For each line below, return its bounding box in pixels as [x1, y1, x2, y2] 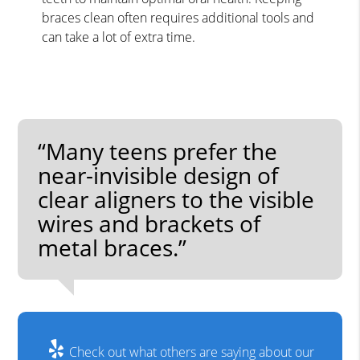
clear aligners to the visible [38, 183, 315, 215]
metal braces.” [38, 231, 187, 263]
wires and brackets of [38, 207, 261, 239]
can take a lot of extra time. [42, 27, 196, 46]
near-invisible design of [38, 159, 279, 190]
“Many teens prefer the [38, 135, 278, 166]
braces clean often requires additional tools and [42, 8, 315, 27]
